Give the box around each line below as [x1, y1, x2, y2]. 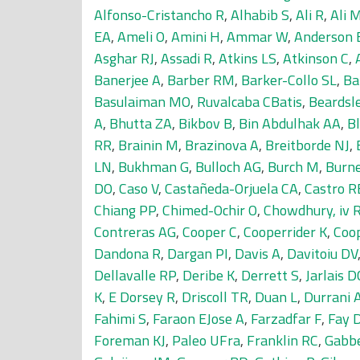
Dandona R [94, 243, 161, 264]
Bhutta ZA [109, 112, 172, 134]
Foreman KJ [94, 329, 166, 351]
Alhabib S [231, 4, 289, 26]
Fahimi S [94, 308, 146, 329]
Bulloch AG [195, 156, 261, 178]
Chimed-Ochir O [162, 199, 257, 221]
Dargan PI [167, 243, 228, 264]
